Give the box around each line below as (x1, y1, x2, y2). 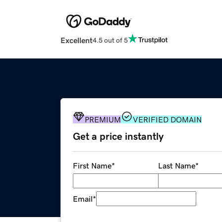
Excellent (60, 36, 93, 45)
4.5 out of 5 (93, 36, 128, 44)
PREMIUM (85, 115, 121, 124)
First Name (73, 162, 111, 170)
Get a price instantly (73, 131, 164, 142)
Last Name (158, 162, 195, 170)
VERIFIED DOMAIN (133, 115, 202, 124)
